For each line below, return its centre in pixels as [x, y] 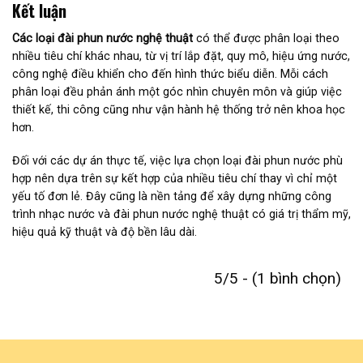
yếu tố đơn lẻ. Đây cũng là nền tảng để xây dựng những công [172, 196]
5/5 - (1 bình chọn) [278, 278]
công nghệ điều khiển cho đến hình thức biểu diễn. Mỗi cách [170, 74]
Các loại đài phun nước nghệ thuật [102, 38]
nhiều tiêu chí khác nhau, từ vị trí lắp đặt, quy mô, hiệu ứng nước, [181, 56]
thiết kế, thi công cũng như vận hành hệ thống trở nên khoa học [179, 110]
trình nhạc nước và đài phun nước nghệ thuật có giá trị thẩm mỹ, [181, 214]
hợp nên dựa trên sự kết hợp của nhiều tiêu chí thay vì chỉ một [175, 178]
